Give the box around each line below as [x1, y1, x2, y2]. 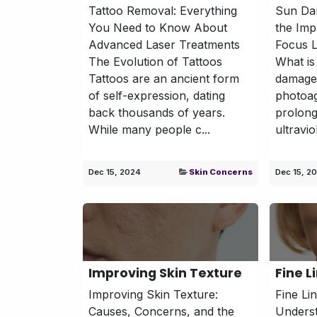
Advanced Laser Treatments [88, 37, 240, 52]
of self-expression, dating [88, 88, 225, 103]
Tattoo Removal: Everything [88, 3, 237, 18]
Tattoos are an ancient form [88, 71, 239, 86]
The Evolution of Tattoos [88, 54, 222, 69]
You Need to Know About [88, 20, 227, 35]
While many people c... [88, 122, 210, 137]
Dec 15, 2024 [88, 166, 141, 177]
